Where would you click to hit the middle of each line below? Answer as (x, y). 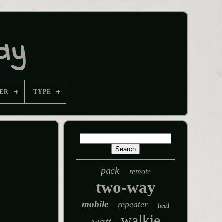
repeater (133, 204)
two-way (126, 187)
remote (140, 172)
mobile (95, 204)
